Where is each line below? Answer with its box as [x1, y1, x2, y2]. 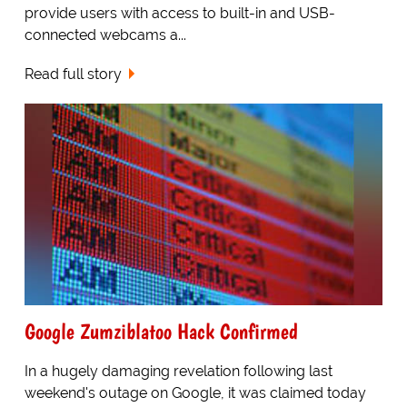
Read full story [24, 65, 122, 83]
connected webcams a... [24, 26, 186, 45]
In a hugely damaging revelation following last [24, 362, 333, 380]
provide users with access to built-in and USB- [24, 5, 335, 23]
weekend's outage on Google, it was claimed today [24, 383, 366, 402]
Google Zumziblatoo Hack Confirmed [24, 317, 298, 344]
